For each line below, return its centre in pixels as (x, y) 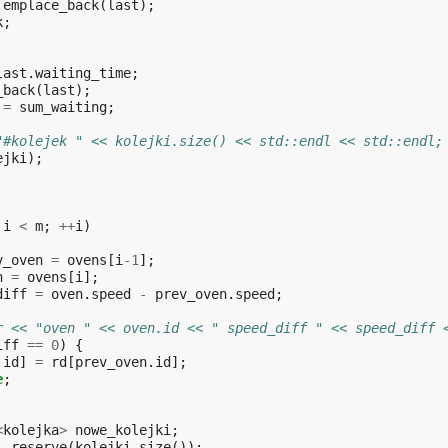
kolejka (31, 430)
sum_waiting (63, 107)
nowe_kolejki (123, 430)
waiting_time (83, 73)
